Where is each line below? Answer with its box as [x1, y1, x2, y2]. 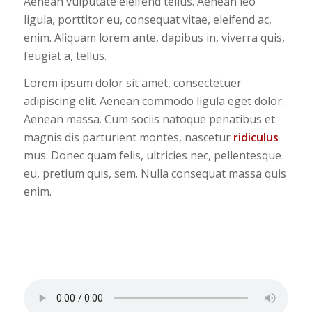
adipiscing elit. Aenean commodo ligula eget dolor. [23, 93, 284, 109]
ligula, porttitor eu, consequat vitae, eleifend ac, [23, 11, 272, 27]
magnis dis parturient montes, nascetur [23, 130, 233, 146]
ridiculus [233, 130, 279, 146]
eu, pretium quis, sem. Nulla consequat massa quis [23, 166, 286, 182]
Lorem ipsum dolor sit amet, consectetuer [23, 75, 242, 91]
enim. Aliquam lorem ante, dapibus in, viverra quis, [23, 29, 285, 45]
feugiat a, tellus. [23, 47, 107, 63]
